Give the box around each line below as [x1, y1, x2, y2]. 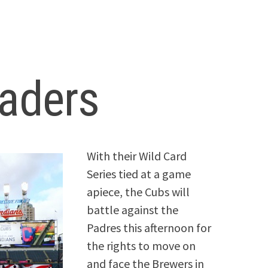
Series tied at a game [87, 166, 191, 182]
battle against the [87, 202, 179, 218]
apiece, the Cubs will [87, 184, 190, 200]
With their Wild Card [87, 148, 187, 164]
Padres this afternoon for [87, 220, 212, 236]
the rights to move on [87, 238, 196, 254]
